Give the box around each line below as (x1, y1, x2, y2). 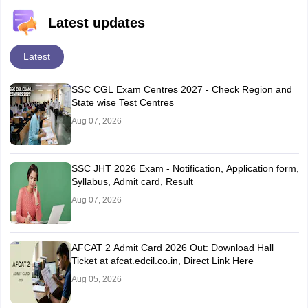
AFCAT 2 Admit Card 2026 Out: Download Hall (71, 241, 274, 253)
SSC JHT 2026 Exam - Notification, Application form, (71, 162, 299, 174)
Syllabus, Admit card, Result (71, 175, 193, 187)
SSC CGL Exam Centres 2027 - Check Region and (71, 83, 292, 95)
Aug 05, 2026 (71, 274, 122, 284)
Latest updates (47, 14, 145, 30)
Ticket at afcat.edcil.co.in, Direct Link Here (71, 254, 254, 266)
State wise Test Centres (71, 96, 174, 108)
